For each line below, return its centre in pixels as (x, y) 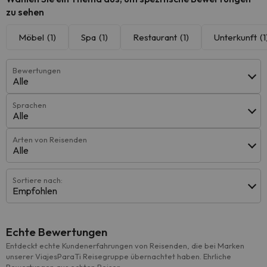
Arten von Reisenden (50, 139)
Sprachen (30, 105)
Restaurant (155, 37)
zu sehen (25, 12)
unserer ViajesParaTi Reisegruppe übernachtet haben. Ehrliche (119, 256)
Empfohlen (35, 191)
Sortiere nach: (38, 180)
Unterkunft (235, 37)
